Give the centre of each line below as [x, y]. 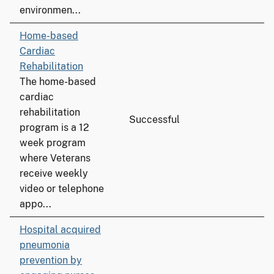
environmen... [50, 10]
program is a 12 [54, 128]
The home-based [58, 82]
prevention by [51, 260]
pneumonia [45, 245]
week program [53, 143]
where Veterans [55, 158]
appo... [35, 204]
